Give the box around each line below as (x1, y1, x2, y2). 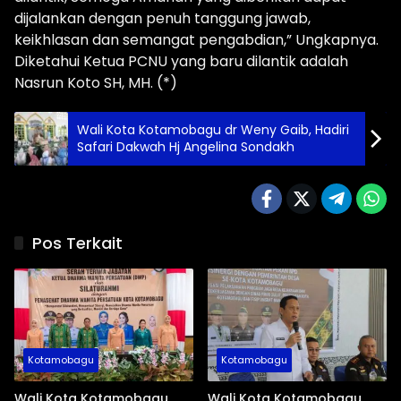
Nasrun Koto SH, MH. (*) (14, 73, 177, 94)
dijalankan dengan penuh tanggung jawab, (14, 8, 311, 30)
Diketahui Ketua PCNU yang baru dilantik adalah (14, 51, 348, 73)
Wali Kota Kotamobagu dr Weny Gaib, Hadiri (77, 121, 349, 140)
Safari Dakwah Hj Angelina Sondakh (77, 138, 294, 157)
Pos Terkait (32, 232, 123, 255)
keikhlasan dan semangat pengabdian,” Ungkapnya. (14, 30, 379, 51)
